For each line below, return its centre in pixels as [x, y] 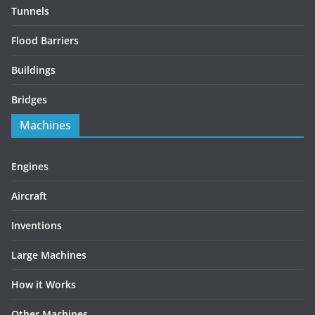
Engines [30, 167]
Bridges [29, 100]
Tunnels [30, 11]
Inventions [37, 226]
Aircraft [29, 196]
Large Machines [49, 255]
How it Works [44, 285]
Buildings [33, 70]
